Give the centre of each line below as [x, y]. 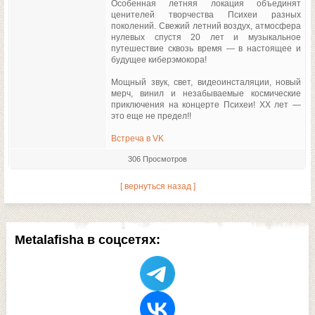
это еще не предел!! [151, 116]
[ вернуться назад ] [157, 186]
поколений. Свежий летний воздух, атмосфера [206, 26]
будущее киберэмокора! [159, 59]
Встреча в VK [137, 138]
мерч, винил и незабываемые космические [206, 93]
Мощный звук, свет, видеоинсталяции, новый [206, 82]
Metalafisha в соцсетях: [87, 240]
